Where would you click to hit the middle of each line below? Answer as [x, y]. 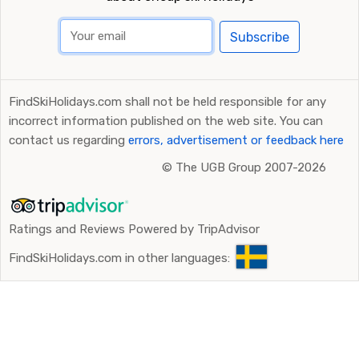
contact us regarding [69, 140]
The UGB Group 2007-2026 [251, 167]
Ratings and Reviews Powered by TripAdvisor [134, 229]
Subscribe [259, 37]
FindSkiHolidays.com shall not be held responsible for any [167, 102]
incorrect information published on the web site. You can [166, 121]
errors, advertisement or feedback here [236, 140]
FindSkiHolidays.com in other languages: [119, 258]
